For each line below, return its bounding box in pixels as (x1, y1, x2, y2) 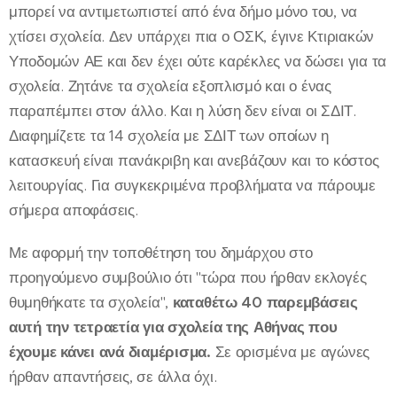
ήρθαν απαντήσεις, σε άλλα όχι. (9, 367, 217, 386)
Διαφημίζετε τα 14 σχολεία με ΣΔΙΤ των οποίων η (9, 126, 330, 145)
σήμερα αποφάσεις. (9, 200, 138, 220)
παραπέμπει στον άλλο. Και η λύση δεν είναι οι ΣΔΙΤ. (9, 101, 356, 121)
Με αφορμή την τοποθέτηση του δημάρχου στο (9, 243, 313, 262)
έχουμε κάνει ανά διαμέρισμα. (9, 342, 211, 362)
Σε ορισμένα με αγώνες (210, 342, 370, 362)
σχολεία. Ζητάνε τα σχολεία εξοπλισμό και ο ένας (9, 76, 331, 96)
